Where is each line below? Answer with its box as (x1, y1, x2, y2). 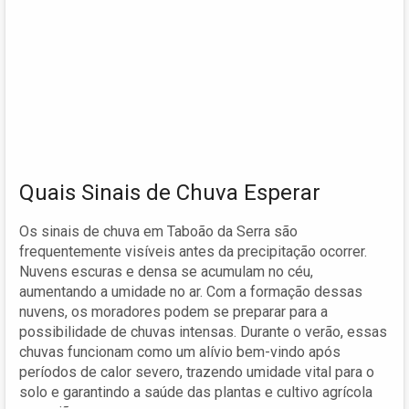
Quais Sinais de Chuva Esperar (19, 179, 320, 205)
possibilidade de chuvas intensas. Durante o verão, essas (19, 322, 387, 341)
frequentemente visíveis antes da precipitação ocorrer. (19, 242, 367, 260)
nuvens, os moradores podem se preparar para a (19, 302, 328, 320)
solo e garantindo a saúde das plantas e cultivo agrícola (19, 383, 372, 401)
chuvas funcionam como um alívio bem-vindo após (19, 342, 341, 361)
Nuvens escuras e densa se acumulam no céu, (19, 262, 313, 280)
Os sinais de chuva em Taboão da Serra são (19, 222, 298, 240)
